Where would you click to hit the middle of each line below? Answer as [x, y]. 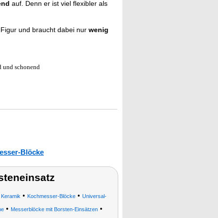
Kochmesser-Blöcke [51, 196]
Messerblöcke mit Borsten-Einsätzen [54, 209]
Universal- [94, 196]
